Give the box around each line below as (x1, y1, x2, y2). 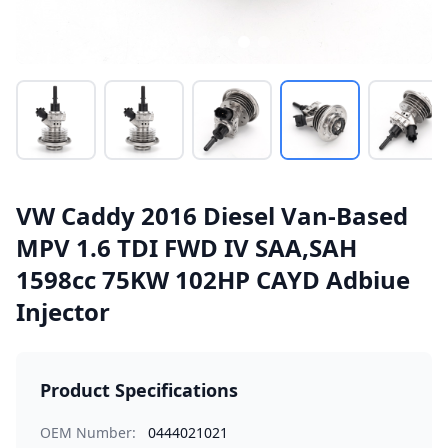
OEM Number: (40, 423, 136, 442)
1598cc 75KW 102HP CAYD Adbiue (16, 263, 410, 296)
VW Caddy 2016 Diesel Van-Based (16, 199, 408, 232)
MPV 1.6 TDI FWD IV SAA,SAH (16, 231, 357, 264)
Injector (16, 295, 110, 328)
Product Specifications (40, 378, 238, 402)
